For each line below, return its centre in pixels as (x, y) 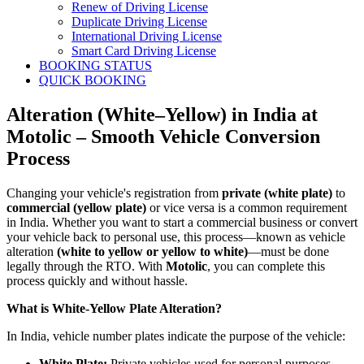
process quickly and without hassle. (97, 281)
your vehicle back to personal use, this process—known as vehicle (176, 237)
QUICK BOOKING (93, 80)
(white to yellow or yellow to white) (152, 252)
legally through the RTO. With (86, 266)
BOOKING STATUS (95, 66)
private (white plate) (277, 193)
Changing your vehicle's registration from (114, 193)
